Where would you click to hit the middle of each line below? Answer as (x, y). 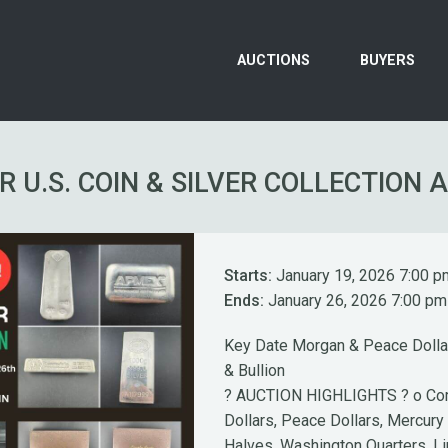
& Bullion (254, 370)
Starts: (248, 275)
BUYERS (387, 60)
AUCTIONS (273, 60)
